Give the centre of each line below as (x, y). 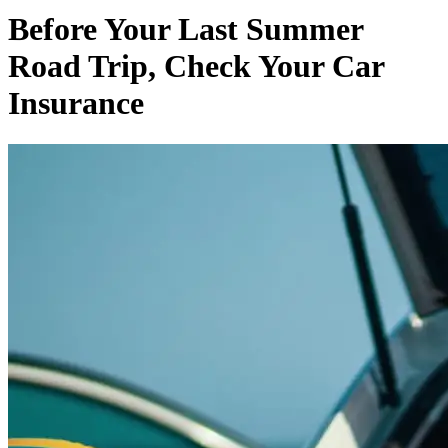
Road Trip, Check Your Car (196, 66)
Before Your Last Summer (185, 29)
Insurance (76, 103)
